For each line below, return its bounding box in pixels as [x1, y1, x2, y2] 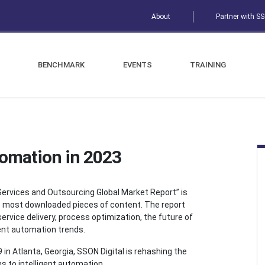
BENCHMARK [37, 60, 85, 69]
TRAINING [190, 60, 227, 69]
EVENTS [122, 60, 152, 69]
